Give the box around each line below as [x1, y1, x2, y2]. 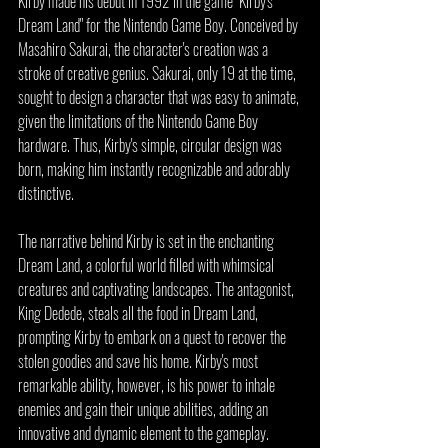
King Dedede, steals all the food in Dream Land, [18, 301, 261, 325]
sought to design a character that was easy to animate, [18, 85, 302, 109]
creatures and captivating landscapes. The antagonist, [18, 277, 297, 301]
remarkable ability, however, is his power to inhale [18, 373, 278, 397]
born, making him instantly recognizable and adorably [18, 157, 293, 181]
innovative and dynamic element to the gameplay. [18, 421, 269, 445]
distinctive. [18, 181, 74, 205]
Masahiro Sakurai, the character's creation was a [18, 37, 271, 61]
